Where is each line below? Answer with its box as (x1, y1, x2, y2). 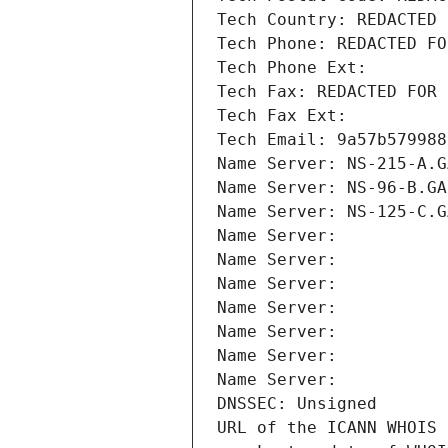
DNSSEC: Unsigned (217, 394, 377, 414)
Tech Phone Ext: (217, 58, 367, 78)
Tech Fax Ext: (217, 106, 347, 126)
